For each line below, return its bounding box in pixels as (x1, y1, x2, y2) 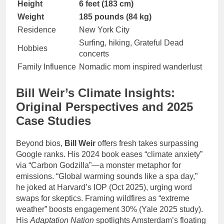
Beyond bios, (16, 138, 64, 147)
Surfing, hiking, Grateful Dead (79, 38, 183, 47)
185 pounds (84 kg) (79, 12, 151, 21)
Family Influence (17, 62, 76, 71)
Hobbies (17, 43, 47, 52)
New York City (79, 25, 129, 34)
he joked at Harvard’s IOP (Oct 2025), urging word (16, 182, 192, 191)
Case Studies (16, 113, 91, 127)
